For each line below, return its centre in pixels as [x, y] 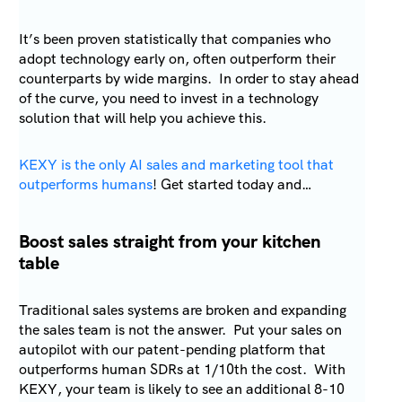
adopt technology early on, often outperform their [178, 59]
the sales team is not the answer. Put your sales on [181, 330]
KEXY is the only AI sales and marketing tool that [177, 165]
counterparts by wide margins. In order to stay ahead [189, 79]
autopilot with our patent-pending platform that [173, 350]
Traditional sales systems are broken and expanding [183, 310]
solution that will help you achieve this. [143, 118]
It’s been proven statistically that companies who [175, 39]
